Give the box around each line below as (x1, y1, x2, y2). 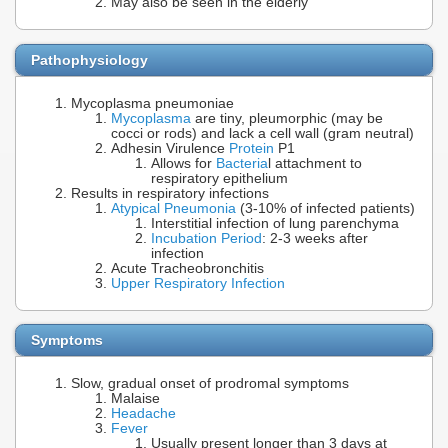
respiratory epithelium (151, 170, 288, 186)
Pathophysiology (31, 51, 148, 68)
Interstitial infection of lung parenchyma (151, 215, 399, 231)
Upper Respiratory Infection (111, 275, 285, 291)
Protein (229, 140, 274, 156)
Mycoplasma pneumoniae (71, 95, 234, 111)
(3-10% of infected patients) (236, 200, 415, 216)
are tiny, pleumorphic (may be (191, 110, 383, 126)
